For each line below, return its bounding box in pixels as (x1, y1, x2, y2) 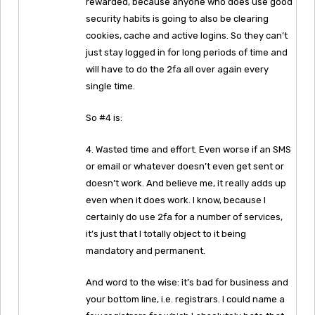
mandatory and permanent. (86, 245, 205, 256)
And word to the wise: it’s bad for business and (86, 276, 288, 288)
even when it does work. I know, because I (86, 194, 266, 205)
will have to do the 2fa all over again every (86, 63, 269, 75)
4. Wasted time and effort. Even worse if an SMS (86, 143, 291, 155)
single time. (86, 80, 135, 91)
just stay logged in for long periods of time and (86, 46, 288, 58)
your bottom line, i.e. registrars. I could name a (86, 293, 285, 304)
